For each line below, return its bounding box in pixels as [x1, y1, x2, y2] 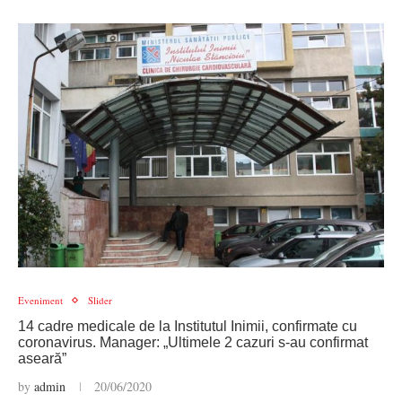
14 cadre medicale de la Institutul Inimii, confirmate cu [18, 319, 357, 334]
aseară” [18, 351, 66, 366]
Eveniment [18, 293, 63, 307]
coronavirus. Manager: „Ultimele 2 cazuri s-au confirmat [18, 335, 368, 350]
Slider [88, 293, 112, 307]
